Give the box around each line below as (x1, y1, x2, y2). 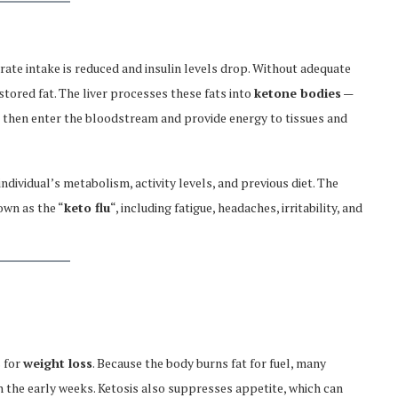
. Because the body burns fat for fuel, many (92, 354, 326, 371)
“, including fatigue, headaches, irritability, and (110, 199, 362, 216)
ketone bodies (254, 84, 341, 101)
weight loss (23, 354, 92, 371)
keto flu (64, 199, 110, 216)
